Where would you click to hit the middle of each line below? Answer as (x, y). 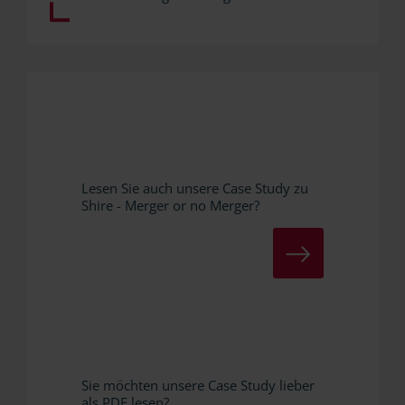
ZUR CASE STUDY (314, 254)
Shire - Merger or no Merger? (170, 206)
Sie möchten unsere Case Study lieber (198, 386)
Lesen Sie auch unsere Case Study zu (195, 188)
